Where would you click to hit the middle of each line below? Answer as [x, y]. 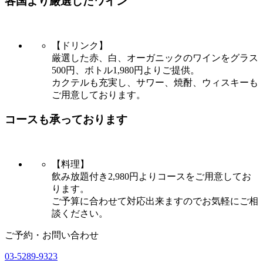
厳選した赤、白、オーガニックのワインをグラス [155, 58]
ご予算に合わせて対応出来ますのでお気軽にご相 [155, 201]
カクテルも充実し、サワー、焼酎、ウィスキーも [155, 82]
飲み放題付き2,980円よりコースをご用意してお [151, 177]
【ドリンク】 [80, 45]
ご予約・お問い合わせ [52, 235]
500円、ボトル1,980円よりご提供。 [126, 70]
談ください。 [80, 214]
